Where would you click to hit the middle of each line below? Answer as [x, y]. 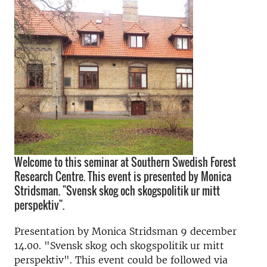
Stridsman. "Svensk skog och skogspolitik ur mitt [117, 191]
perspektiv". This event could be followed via [121, 260]
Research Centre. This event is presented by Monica [123, 176]
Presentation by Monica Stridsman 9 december [125, 231]
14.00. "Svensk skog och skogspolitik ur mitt [119, 246]
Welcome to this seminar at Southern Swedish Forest [125, 162]
